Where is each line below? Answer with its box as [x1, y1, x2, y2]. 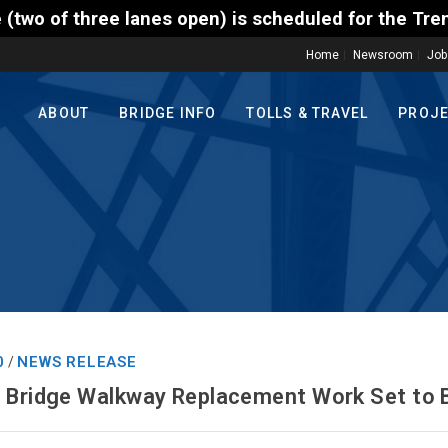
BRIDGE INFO [119, 105, 217, 122]
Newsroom [353, 48, 414, 62]
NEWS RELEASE [17, 353, 137, 371]
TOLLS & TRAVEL [246, 105, 369, 122]
